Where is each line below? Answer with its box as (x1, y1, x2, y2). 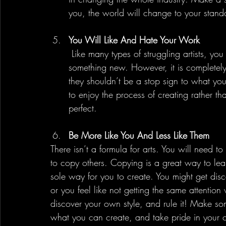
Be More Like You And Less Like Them (69, 129, 209, 141)
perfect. (69, 101, 97, 114)
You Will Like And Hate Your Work (69, 33, 200, 46)
